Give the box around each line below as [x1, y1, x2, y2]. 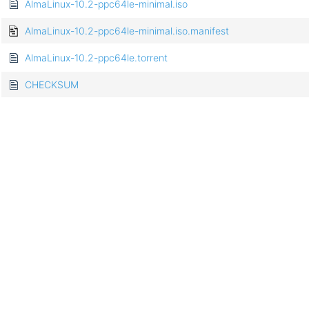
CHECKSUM [25, 79, 79, 91]
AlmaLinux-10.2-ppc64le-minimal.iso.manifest [25, 25, 229, 37]
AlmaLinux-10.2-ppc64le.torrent [25, 52, 168, 64]
